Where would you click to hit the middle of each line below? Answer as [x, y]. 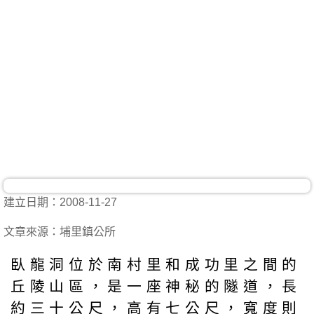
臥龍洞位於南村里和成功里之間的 [156, 264]
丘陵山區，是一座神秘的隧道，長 [156, 286]
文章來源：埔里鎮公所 [60, 232]
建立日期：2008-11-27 [66, 202]
